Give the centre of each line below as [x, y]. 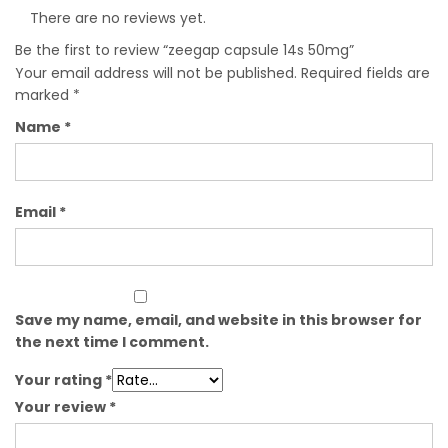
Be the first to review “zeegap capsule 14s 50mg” [184, 49]
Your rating [60, 379]
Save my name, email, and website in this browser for [218, 319]
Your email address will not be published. [156, 72]
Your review [62, 406]
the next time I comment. [112, 341]
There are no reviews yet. [118, 17]
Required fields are [365, 72]
